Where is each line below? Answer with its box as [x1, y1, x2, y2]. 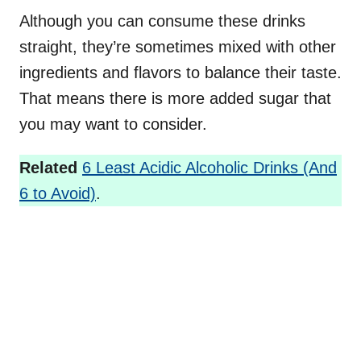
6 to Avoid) [19, 185, 96, 203]
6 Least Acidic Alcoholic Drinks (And [82, 159, 337, 177]
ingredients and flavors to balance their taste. [19, 64, 342, 82]
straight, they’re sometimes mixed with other [19, 38, 336, 56]
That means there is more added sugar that [19, 89, 331, 108]
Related [19, 159, 77, 177]
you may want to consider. [19, 115, 207, 134]
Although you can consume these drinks [19, 12, 305, 31]
